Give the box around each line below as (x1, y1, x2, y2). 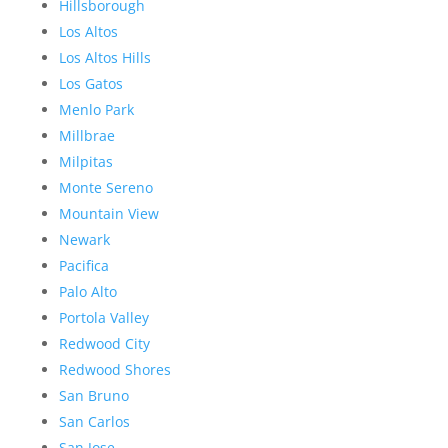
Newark (58, 229, 110, 249)
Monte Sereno (58, 177, 153, 197)
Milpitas (58, 151, 113, 171)
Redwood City (58, 333, 150, 353)
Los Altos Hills (58, 47, 151, 67)
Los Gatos (58, 73, 123, 93)
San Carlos (58, 411, 130, 431)
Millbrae (58, 125, 115, 145)
